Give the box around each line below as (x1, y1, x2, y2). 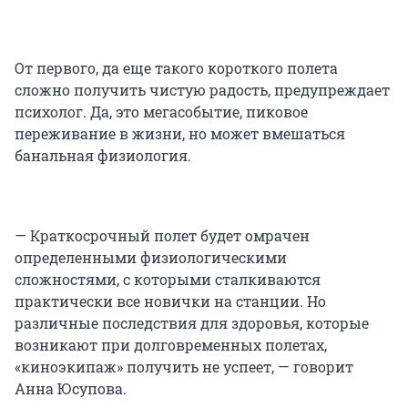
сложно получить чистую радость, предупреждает (15, 80, 390, 100)
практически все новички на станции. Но (15, 291, 326, 311)
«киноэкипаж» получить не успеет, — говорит (15, 357, 353, 377)
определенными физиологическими (15, 248, 287, 268)
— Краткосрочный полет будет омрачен (15, 226, 310, 246)
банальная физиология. (15, 146, 191, 166)
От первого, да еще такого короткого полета (15, 58, 338, 78)
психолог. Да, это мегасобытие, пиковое (15, 102, 308, 122)
